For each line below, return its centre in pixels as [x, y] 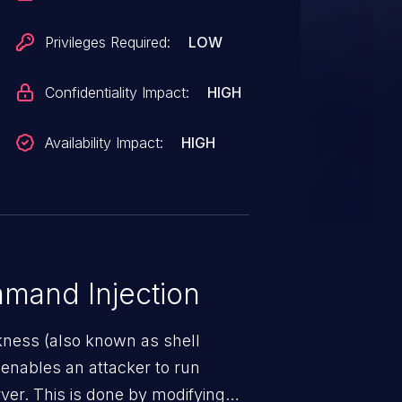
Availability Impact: [105, 143]
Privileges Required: [108, 42]
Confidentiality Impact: [118, 92]
